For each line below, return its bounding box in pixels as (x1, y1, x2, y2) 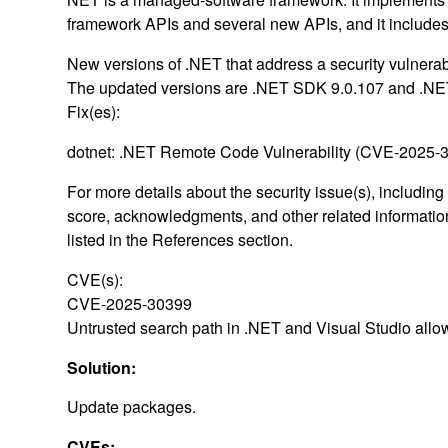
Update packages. (67, 394, 197, 418)
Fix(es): (67, 99, 121, 123)
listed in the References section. (67, 227, 294, 251)
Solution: (67, 355, 141, 379)
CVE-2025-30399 (67, 291, 193, 315)
